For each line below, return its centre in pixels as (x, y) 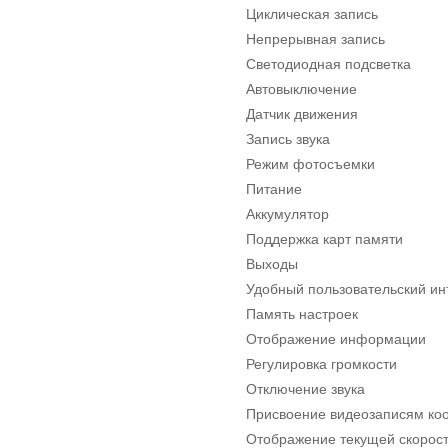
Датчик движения (302, 113)
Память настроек (302, 313)
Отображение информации (336, 338)
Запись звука (288, 138)
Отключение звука (305, 388)
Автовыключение (301, 88)
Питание (274, 188)
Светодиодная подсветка (328, 63)
